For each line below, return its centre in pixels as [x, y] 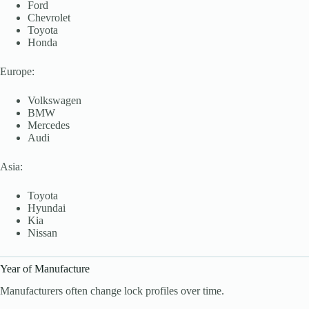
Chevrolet [49, 17]
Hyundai [47, 208]
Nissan [42, 232]
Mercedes [49, 125]
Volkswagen [54, 100]
